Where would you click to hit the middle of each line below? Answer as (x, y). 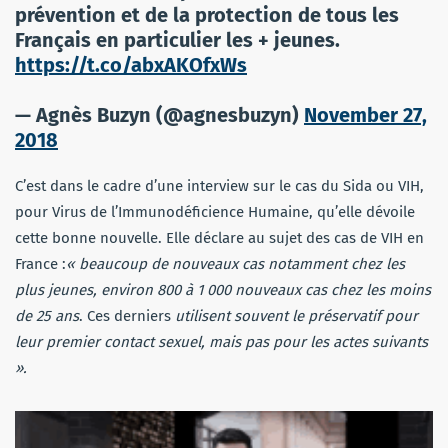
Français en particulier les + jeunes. (177, 39)
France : (40, 263)
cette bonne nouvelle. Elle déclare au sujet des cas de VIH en (219, 237)
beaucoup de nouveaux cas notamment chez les (242, 263)
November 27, (365, 114)
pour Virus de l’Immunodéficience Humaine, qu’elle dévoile (215, 211)
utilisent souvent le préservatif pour (294, 315)
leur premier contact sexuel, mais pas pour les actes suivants (221, 341)
